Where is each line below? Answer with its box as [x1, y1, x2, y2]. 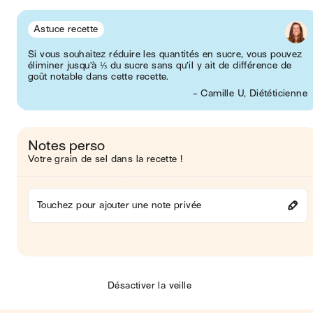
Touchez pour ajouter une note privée [37, 200, 202, 210]
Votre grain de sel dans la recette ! [28, 154, 183, 164]
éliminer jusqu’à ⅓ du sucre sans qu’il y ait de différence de [28, 60, 292, 71]
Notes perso [28, 138, 105, 153]
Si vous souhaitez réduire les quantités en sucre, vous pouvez [28, 49, 303, 59]
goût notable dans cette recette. [28, 71, 169, 82]
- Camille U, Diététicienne [192, 88, 307, 99]
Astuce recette [34, 24, 99, 34]
